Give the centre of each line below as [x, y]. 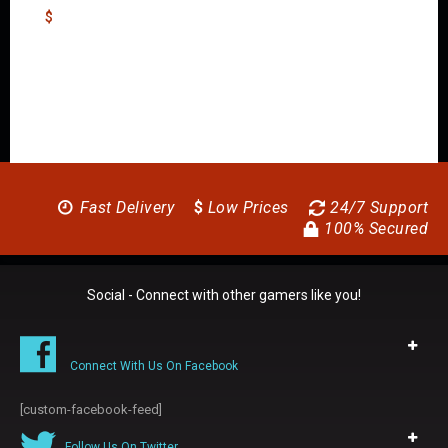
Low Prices [246, 207]
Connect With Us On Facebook [154, 365]
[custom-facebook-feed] [91, 409]
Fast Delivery [124, 207]
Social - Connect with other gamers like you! [224, 294]
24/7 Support [376, 207]
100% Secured [373, 228]
